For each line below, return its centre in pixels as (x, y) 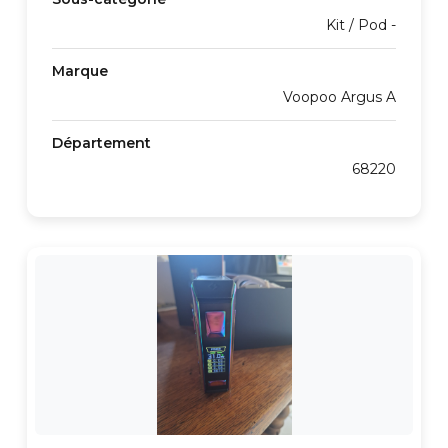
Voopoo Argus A (339, 97)
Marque (80, 71)
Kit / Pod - (361, 25)
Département (101, 143)
